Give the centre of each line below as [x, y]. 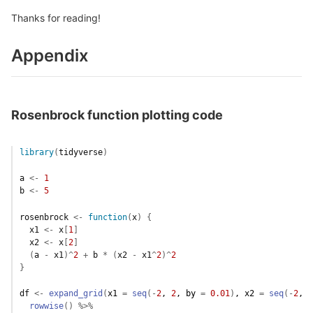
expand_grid [76, 293]
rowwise [46, 306]
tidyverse [81, 152]
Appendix [50, 55]
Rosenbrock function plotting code [117, 115]
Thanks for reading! [56, 17]
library [37, 152]
